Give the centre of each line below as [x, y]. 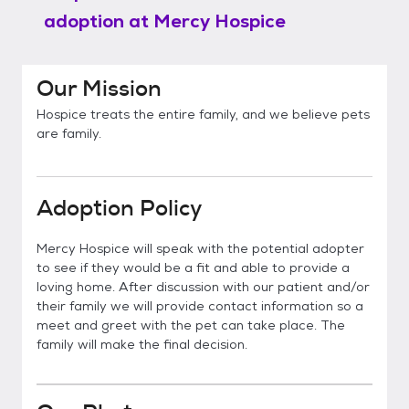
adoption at [96, 21]
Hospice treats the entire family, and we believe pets [203, 114]
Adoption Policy [119, 208]
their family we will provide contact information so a [200, 306]
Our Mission [99, 89]
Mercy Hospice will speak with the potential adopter [200, 248]
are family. [69, 133]
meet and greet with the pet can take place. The [191, 325]
